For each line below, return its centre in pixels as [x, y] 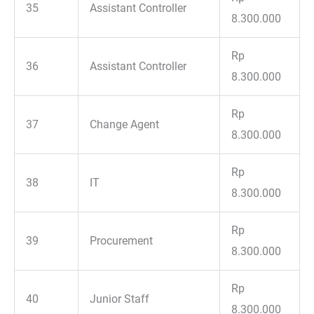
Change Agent [125, 124]
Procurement [122, 240]
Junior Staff [120, 299]
